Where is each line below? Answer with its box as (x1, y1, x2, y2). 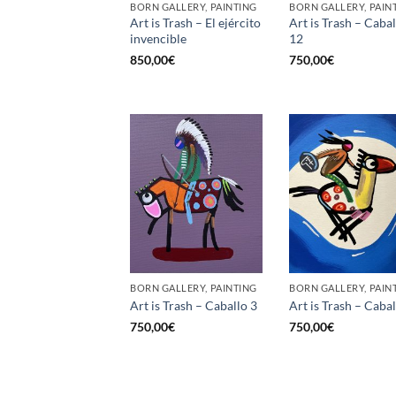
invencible (130, 30, 187, 46)
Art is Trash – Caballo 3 (130, 297, 257, 313)
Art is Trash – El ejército (130, 14, 261, 30)
